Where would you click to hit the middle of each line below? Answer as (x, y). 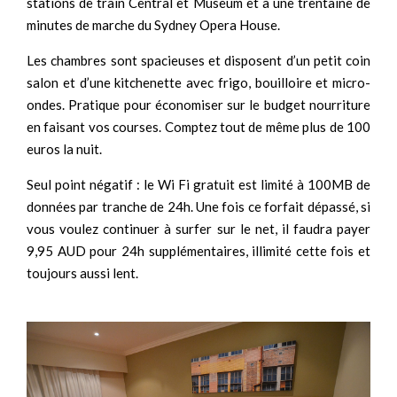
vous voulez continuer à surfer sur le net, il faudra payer (198, 228)
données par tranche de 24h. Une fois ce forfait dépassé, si (198, 206)
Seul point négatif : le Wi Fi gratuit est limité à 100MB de (198, 184)
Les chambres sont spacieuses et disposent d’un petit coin (198, 60)
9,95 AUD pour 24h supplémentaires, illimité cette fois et (198, 250)
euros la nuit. (64, 148)
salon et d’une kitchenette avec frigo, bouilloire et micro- (198, 82)
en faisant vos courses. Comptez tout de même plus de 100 (198, 126)
